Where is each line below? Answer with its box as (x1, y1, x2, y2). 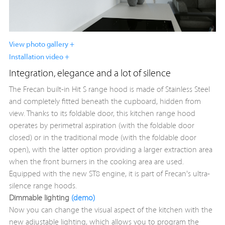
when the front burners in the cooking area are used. (9, 158, 184, 167)
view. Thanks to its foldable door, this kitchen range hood (9, 110, 195, 119)
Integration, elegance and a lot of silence (9, 69, 171, 79)
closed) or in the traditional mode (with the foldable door (9, 134, 196, 143)
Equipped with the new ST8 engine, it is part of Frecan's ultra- (9, 170, 210, 179)
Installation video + (9, 54, 69, 62)
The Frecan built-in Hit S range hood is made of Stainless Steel (9, 86, 210, 94)
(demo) (71, 194, 95, 203)
